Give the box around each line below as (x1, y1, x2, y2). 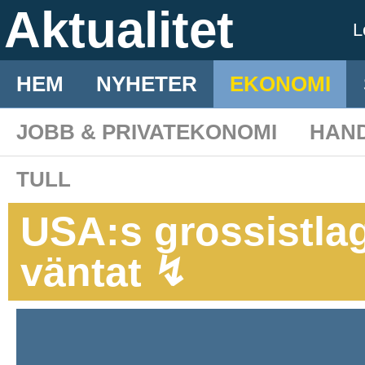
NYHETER (96, 72, 197, 96)
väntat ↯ (20, 249, 187, 295)
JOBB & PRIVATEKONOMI (16, 120, 277, 144)
